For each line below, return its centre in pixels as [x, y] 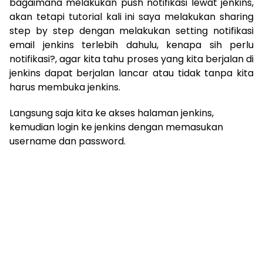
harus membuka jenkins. [65, 87]
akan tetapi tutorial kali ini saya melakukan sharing [131, 16]
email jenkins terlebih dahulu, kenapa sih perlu [131, 45]
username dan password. [68, 141]
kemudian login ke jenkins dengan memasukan [116, 127]
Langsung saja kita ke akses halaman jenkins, [112, 113]
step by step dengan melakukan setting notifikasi [131, 31]
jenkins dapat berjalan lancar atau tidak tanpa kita [131, 73]
